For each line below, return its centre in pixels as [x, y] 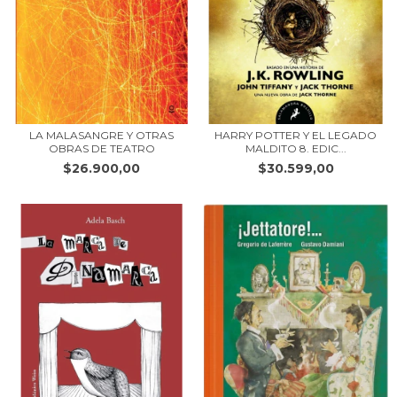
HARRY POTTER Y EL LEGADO [296, 135]
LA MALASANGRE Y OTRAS [101, 135]
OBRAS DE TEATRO [101, 148]
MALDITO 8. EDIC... [296, 148]
